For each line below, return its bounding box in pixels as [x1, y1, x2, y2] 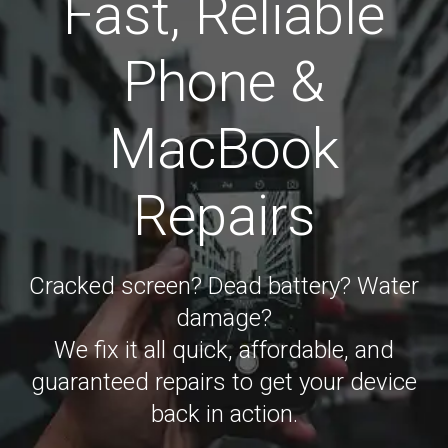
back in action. [150, 400, 298, 428]
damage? [176, 304, 272, 332]
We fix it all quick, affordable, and [54, 336, 394, 364]
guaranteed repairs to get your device [31, 368, 417, 396]
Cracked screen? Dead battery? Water [29, 272, 419, 300]
